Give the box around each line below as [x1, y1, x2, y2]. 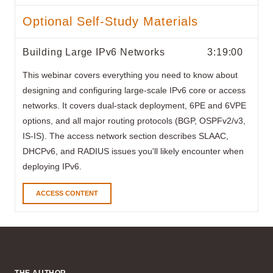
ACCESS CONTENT [36, 189, 98, 197]
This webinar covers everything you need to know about [23, 69, 238, 80]
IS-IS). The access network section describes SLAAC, [23, 130, 229, 141]
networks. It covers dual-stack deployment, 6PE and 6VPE [23, 100, 246, 110]
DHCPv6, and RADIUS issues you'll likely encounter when [23, 146, 244, 156]
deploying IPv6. [23, 161, 82, 171]
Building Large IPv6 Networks [23, 46, 165, 57]
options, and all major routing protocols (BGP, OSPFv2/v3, [23, 115, 246, 126]
